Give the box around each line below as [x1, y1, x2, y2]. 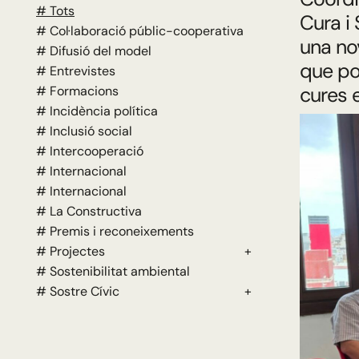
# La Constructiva [36, 203, 142, 220]
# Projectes [36, 243, 105, 260]
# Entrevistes [36, 63, 115, 79]
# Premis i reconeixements [36, 223, 194, 240]
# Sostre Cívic [36, 283, 119, 300]
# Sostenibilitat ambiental [36, 263, 190, 280]
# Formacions [36, 83, 119, 99]
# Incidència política [36, 103, 158, 119]
